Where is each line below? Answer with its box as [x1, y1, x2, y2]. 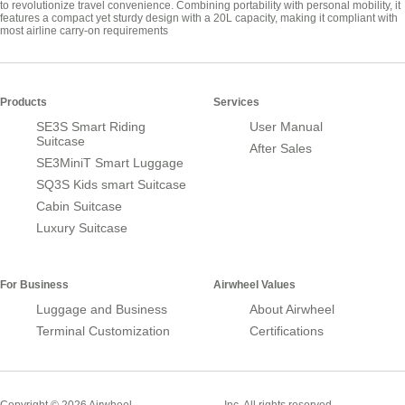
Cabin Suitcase [36, 198, 122, 213]
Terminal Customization [36, 323, 170, 338]
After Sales [250, 140, 312, 155]
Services [213, 95, 259, 108]
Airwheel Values [213, 278, 296, 291]
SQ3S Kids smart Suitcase [36, 176, 186, 192]
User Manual [250, 118, 323, 134]
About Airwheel [250, 301, 334, 316]
